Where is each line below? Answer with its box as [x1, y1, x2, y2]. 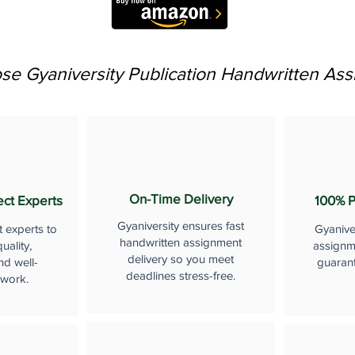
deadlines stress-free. [125, 268, 235, 282]
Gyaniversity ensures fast [116, 218, 244, 232]
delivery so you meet [127, 251, 234, 265]
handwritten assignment [119, 235, 242, 249]
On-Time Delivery [128, 190, 233, 206]
